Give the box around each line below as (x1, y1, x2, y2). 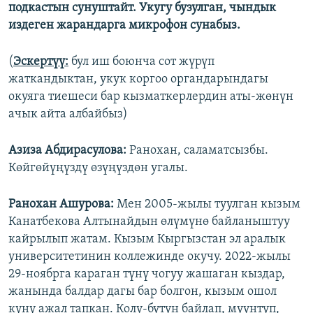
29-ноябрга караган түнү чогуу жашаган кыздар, (8, 268, 285, 282)
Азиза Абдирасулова (8, 144, 123, 158)
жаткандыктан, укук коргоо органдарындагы (8, 73, 268, 87)
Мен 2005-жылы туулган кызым (117, 198, 300, 212)
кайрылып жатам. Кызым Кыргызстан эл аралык (8, 233, 286, 247)
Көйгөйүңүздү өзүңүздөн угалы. (8, 161, 188, 175)
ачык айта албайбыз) (8, 108, 128, 122)
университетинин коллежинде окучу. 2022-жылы (8, 250, 291, 264)
